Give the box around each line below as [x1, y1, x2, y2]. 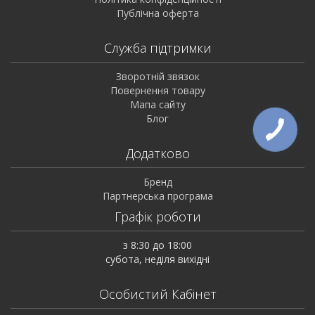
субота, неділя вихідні [105, 252, 210, 266]
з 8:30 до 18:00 [123, 238, 192, 252]
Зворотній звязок [115, 70, 200, 83]
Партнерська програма [102, 189, 213, 202]
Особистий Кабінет [98, 285, 217, 302]
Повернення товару [110, 84, 205, 97]
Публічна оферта [116, 6, 199, 20]
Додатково [125, 145, 190, 162]
